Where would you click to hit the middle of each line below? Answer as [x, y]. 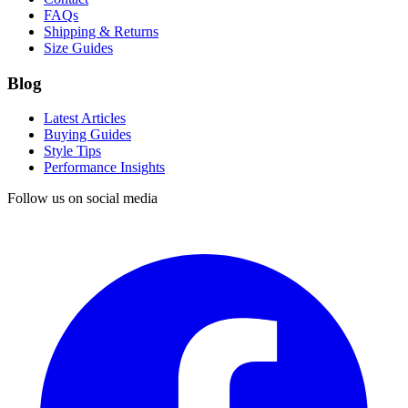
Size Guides [78, 48]
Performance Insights [104, 168]
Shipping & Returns [101, 31]
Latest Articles [85, 118]
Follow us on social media [82, 199]
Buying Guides [87, 135]
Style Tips [72, 151]
